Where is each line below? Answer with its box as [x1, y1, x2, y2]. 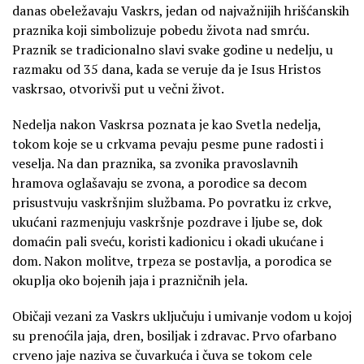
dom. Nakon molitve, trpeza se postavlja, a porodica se [12, 252, 331, 271]
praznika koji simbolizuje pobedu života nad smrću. [12, 21, 309, 40]
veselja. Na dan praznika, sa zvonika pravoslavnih [12, 154, 298, 173]
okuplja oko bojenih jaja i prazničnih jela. [12, 271, 248, 290]
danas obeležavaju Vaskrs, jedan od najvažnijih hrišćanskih [12, 2, 349, 20]
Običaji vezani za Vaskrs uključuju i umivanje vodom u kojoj [12, 307, 352, 326]
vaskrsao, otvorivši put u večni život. [12, 80, 224, 98]
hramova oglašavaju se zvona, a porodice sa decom [12, 174, 307, 193]
